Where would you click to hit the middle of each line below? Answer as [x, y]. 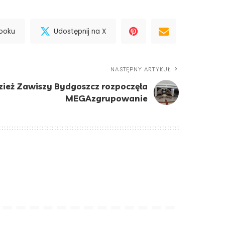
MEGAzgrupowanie [106, 98]
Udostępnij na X [80, 31]
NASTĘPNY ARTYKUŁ [141, 70]
